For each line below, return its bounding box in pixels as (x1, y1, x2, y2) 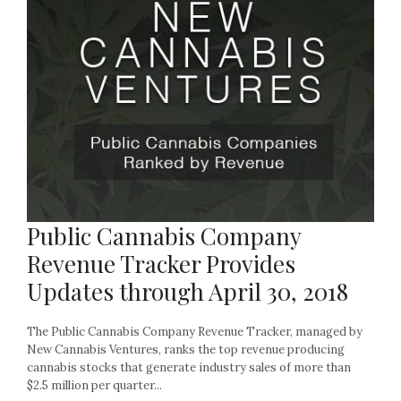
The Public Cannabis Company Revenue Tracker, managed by (27, 323, 363, 339)
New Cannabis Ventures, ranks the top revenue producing (27, 341, 345, 357)
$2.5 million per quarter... (27, 377, 162, 393)
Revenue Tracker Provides (27, 247, 295, 279)
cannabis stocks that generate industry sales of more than (27, 359, 351, 375)
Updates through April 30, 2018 (27, 275, 348, 307)
